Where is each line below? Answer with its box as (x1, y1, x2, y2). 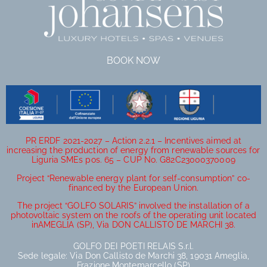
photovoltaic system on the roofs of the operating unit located (10, 210, 257, 220)
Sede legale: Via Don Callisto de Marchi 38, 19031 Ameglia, (18, 250, 249, 260)
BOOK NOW (107, 55, 160, 67)
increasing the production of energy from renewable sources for (7, 145, 260, 156)
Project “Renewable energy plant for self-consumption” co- (17, 173, 250, 183)
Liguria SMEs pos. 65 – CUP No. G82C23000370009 (32, 155, 235, 165)
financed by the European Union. (68, 182, 199, 193)
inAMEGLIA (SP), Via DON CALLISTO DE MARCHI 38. (31, 219, 236, 229)
